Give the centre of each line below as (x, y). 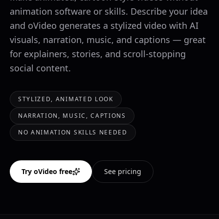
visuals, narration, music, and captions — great (108, 40)
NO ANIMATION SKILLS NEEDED (73, 132)
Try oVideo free (47, 171)
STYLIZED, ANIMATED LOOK (66, 99)
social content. (40, 68)
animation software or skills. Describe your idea (109, 11)
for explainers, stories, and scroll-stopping (98, 54)
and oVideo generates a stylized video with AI (104, 25)
